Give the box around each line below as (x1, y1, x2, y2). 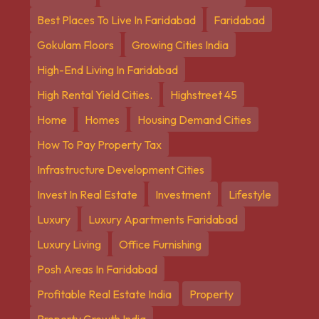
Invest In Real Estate (37, 187, 137, 202)
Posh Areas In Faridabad (37, 261, 157, 276)
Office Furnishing (119, 236, 202, 251)
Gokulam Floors (37, 37, 114, 52)
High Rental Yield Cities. (37, 87, 152, 102)
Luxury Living (37, 236, 101, 251)
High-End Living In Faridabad (37, 62, 178, 77)
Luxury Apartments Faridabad (88, 211, 238, 226)
